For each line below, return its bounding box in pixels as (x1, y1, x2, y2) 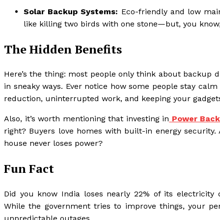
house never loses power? (4, 138, 103, 148)
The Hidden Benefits (4, 41, 122, 57)
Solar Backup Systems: (24, 6, 118, 16)
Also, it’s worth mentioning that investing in (4, 114, 169, 124)
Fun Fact (4, 161, 54, 177)
